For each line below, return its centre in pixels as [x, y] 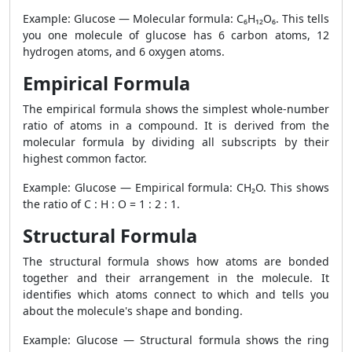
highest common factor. [85, 158]
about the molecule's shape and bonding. [133, 311]
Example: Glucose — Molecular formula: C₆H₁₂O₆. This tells [176, 18]
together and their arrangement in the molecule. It [176, 278]
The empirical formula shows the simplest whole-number [176, 109]
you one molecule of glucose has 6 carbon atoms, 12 [176, 35]
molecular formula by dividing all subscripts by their [176, 142]
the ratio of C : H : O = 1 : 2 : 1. [101, 204]
